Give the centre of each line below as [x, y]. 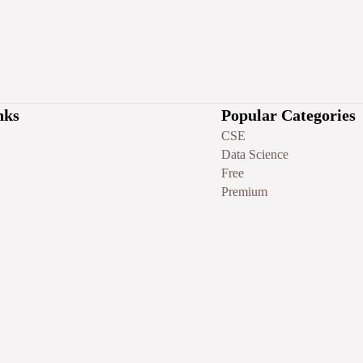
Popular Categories [288, 115]
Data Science [254, 155]
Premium [244, 192]
